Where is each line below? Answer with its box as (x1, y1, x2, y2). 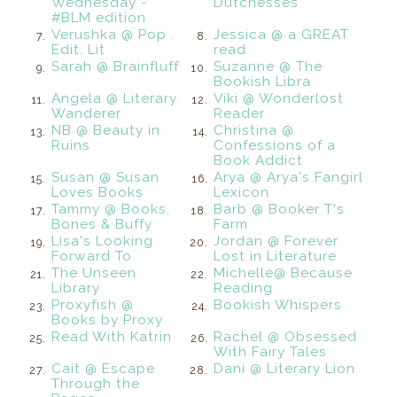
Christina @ (214, 121, 295, 138)
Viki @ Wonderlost (214, 90, 345, 106)
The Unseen (51, 264, 137, 281)
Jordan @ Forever (214, 232, 339, 249)
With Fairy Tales (214, 343, 328, 360)
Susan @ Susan (51, 168, 160, 185)
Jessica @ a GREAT (214, 26, 350, 43)
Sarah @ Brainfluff (51, 58, 180, 74)
